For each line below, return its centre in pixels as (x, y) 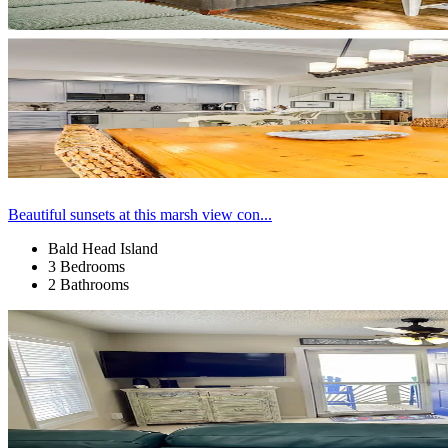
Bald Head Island (103, 248)
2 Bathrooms (88, 284)
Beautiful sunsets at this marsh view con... (140, 214)
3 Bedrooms (86, 266)
